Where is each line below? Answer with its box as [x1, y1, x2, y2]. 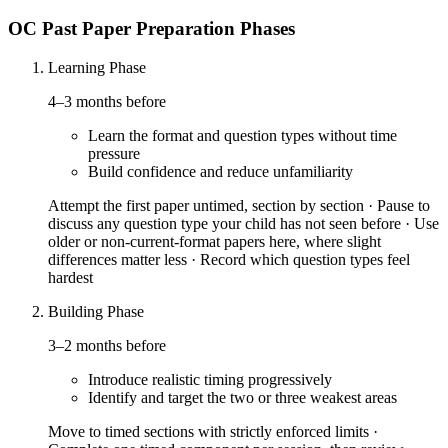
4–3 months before [48, 92, 166, 110]
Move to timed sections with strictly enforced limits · [48, 422, 378, 440]
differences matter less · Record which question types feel [48, 250, 410, 268]
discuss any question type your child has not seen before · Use [48, 214, 439, 232]
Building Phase [48, 302, 144, 320]
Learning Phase [48, 58, 146, 76]
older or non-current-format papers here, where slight [48, 232, 381, 250]
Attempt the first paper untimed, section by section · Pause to [48, 196, 430, 214]
